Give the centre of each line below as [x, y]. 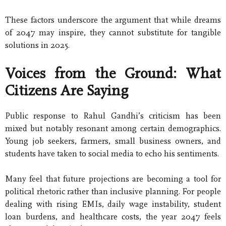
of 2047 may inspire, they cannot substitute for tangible [113, 33]
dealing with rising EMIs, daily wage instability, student [113, 204]
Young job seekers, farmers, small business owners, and [113, 141]
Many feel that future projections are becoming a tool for [113, 179]
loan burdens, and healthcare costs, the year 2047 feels [113, 217]
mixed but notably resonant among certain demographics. [113, 128]
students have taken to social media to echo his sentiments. [112, 153]
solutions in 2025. [37, 45]
